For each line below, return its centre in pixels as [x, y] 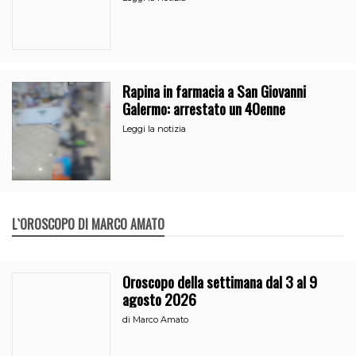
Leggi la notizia [155, 128]
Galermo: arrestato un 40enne [204, 108]
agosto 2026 [160, 299]
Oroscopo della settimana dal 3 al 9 [220, 282]
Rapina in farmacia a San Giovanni [215, 90]
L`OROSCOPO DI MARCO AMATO [88, 224]
